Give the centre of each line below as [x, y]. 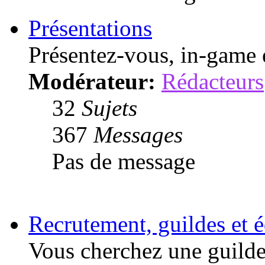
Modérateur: [92, 81]
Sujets [109, 108]
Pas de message [124, 161]
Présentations [90, 28]
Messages [138, 134]
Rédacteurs [213, 81]
